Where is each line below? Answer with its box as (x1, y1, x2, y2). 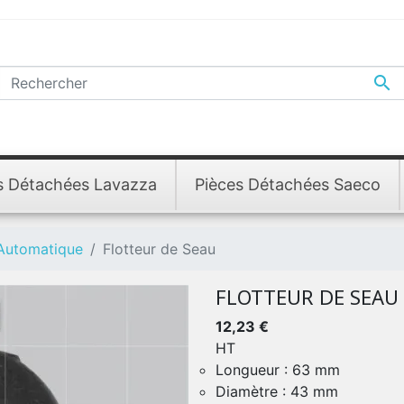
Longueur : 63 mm (216, 361, 340, 379)
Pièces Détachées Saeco (195, 175, 381, 194)
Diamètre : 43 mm (216, 382, 338, 400)
